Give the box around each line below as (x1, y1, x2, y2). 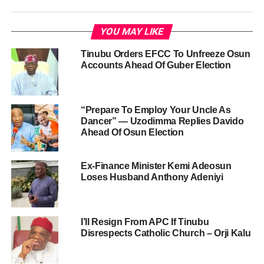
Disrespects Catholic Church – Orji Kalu (80, 228, 251, 239)
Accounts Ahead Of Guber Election (80, 60, 231, 71)
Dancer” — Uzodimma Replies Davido (80, 116, 244, 127)
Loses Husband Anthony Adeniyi (80, 172, 223, 183)
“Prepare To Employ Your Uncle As (80, 105, 231, 115)
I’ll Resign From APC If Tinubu (80, 217, 209, 227)
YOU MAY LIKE (99, 26, 166, 38)
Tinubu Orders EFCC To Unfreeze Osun (80, 49, 250, 60)
